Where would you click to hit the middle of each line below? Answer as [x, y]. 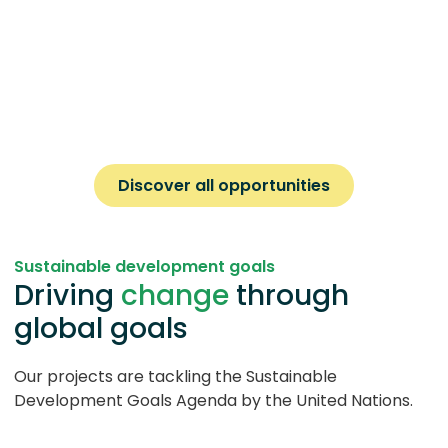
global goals [101, 328]
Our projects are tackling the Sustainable [175, 376]
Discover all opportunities [224, 185]
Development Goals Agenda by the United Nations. [213, 400]
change [175, 295]
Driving [67, 295]
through [289, 295]
